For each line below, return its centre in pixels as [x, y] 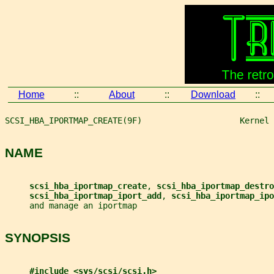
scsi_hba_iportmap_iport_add [95, 195]
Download [213, 94]
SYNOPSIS [38, 238]
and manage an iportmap [71, 205]
